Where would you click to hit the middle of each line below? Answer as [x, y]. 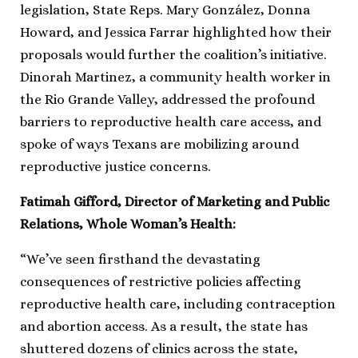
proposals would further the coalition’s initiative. [173, 54]
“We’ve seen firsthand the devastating [140, 259]
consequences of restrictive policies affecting [161, 281]
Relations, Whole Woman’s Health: [128, 224]
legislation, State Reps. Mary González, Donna [165, 10]
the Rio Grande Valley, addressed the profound [167, 99]
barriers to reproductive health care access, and [171, 121]
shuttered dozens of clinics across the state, [159, 348]
